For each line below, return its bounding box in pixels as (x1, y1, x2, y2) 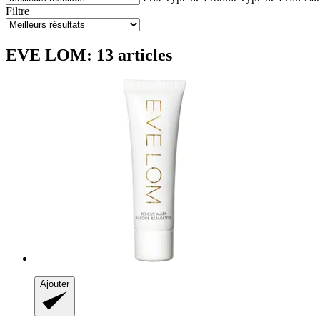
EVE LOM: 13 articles (6, 45, 172, 64)
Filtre (6, 4, 29, 17)
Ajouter (40, 278, 69, 289)
